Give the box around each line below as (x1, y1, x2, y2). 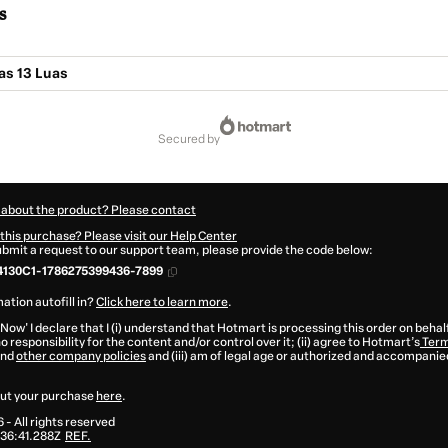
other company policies (16, 349, 146, 364)
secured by (165, 132, 220, 147)
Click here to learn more (96, 295, 228, 310)
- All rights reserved (4, 415, 115, 430)
